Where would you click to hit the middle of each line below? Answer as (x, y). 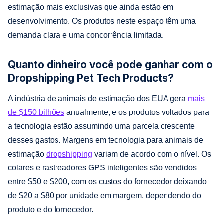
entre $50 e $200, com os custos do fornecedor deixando (107, 181)
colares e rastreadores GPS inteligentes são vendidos (102, 167)
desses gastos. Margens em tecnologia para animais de (106, 140)
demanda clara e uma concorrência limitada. (86, 35)
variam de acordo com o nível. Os (152, 154)
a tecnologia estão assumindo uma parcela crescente (101, 126)
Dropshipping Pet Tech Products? (91, 78)
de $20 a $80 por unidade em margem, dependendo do (105, 195)
